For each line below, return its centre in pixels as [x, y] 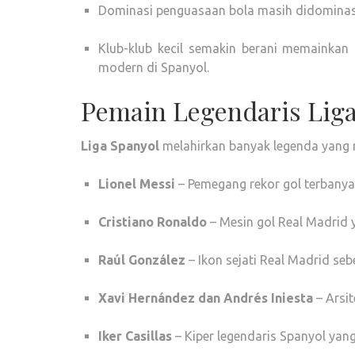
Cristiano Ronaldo [153, 222]
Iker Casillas [135, 336]
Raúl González [142, 260]
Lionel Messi [137, 184]
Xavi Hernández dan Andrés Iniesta [206, 298]
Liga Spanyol [120, 146]
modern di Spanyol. [154, 67]
